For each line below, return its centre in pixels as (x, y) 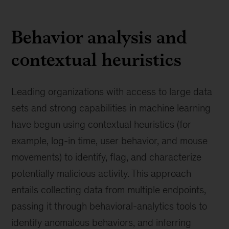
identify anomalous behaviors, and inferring (101, 222)
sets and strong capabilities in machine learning (111, 108)
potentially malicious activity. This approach (101, 173)
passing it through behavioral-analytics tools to (109, 206)
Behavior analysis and (99, 37)
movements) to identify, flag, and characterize (107, 157)
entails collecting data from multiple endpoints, (109, 190)
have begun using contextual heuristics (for (101, 124)
